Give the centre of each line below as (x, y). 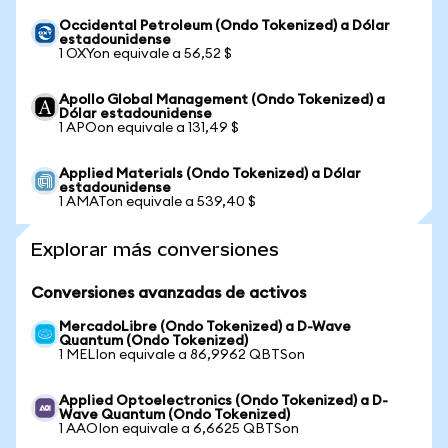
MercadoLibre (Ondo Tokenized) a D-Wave (205, 327)
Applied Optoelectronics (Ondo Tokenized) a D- (223, 401)
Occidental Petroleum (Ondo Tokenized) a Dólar (224, 26)
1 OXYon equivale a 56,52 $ (145, 54)
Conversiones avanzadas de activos (168, 293)
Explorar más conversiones (155, 249)
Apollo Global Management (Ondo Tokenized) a (222, 100)
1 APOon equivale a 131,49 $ (149, 128)
